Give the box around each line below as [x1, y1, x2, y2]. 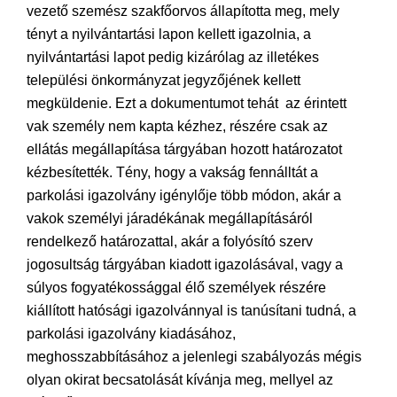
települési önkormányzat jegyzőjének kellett [27, 73, 300, 88]
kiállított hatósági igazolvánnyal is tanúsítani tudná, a [27, 303, 356, 318]
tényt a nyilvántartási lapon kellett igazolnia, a [27, 27, 311, 42]
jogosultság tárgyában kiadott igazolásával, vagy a [27, 257, 343, 272]
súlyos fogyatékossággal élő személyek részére [27, 280, 326, 295]
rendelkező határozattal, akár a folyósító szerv [27, 234, 313, 249]
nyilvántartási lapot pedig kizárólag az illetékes [27, 50, 319, 65]
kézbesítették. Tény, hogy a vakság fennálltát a [27, 165, 318, 180]
